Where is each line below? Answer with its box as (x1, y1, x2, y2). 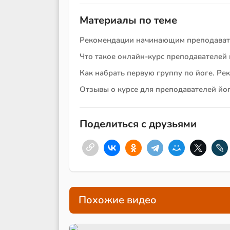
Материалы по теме (80, 13, 177, 27)
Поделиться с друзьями (80, 117, 197, 131)
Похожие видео (79, 193, 157, 207)
